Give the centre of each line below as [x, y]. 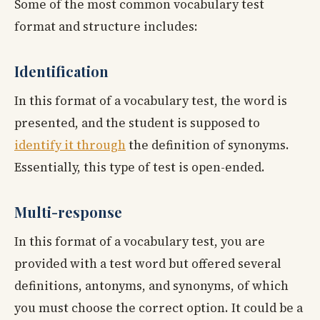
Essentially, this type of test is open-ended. [140, 167]
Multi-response [68, 211]
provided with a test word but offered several [148, 263]
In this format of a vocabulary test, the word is [151, 100]
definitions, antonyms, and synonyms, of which [151, 285]
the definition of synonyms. [207, 145]
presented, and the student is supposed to [137, 122]
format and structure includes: [106, 26]
